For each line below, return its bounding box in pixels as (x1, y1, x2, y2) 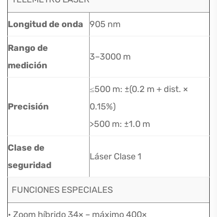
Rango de (8, 43, 48, 53)
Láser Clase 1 (90, 151, 141, 162)
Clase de (8, 142, 45, 153)
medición (8, 60, 47, 71)
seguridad (8, 160, 51, 170)
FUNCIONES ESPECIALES (12, 185, 113, 195)
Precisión (8, 101, 49, 112)
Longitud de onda (8, 19, 83, 30)
